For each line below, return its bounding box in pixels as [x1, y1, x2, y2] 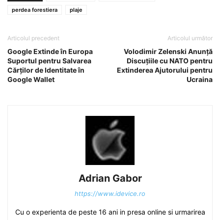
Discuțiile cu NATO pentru [127, 56, 213, 65]
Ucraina [187, 75, 213, 83]
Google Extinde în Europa [7, 47, 93, 55]
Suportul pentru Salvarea [7, 56, 91, 65]
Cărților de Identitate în [7, 66, 84, 74]
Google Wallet [7, 75, 55, 83]
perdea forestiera [12, 6, 57, 13]
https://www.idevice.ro [75, 190, 145, 197]
